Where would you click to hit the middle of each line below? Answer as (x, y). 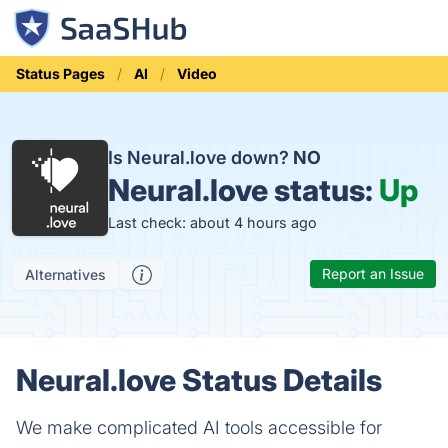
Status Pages (60, 73)
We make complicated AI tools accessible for (199, 427)
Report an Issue (373, 273)
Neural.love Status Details (199, 380)
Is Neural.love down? (200, 157)
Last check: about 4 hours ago (212, 222)
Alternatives (65, 274)
